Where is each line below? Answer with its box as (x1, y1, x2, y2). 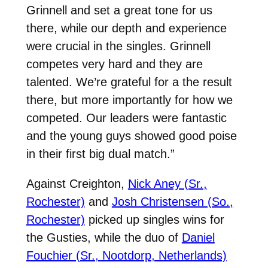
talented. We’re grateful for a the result (26, 75, 232, 89)
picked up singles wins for (84, 212, 224, 226)
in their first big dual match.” (26, 147, 175, 160)
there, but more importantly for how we (26, 93, 233, 106)
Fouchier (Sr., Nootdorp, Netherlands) (26, 248, 227, 262)
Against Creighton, (26, 176, 128, 190)
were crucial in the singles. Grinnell (26, 39, 211, 53)
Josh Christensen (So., (111, 194, 233, 208)
